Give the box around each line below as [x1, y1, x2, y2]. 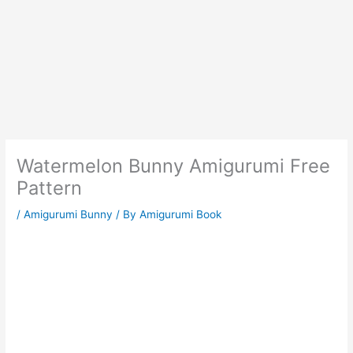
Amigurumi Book [139, 208, 222, 221]
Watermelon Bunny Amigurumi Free [17, 154, 331, 178]
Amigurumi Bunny [24, 208, 113, 221]
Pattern [17, 176, 83, 200]
